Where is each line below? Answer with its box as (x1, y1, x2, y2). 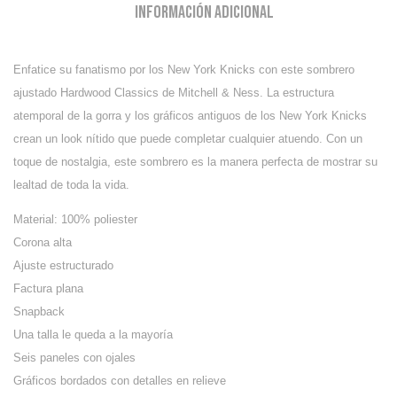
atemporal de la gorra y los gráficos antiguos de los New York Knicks (13, 109, 367, 123)
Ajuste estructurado (13, 259, 113, 273)
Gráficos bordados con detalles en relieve (13, 374, 226, 388)
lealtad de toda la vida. (13, 178, 129, 192)
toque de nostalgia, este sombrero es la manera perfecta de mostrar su (13, 155, 378, 169)
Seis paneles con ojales (13, 351, 136, 365)
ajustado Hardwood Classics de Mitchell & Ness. (13, 86, 267, 100)
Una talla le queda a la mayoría (13, 328, 173, 342)
